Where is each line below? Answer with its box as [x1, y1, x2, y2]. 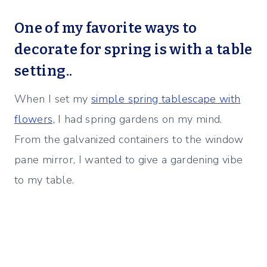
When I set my [14, 92, 92, 107]
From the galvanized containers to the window [14, 132, 244, 147]
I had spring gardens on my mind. [54, 112, 226, 127]
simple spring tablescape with [91, 92, 241, 107]
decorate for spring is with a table [14, 41, 253, 58]
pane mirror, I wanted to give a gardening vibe [14, 153, 243, 167]
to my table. [14, 173, 74, 188]
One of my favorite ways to [14, 20, 197, 37]
